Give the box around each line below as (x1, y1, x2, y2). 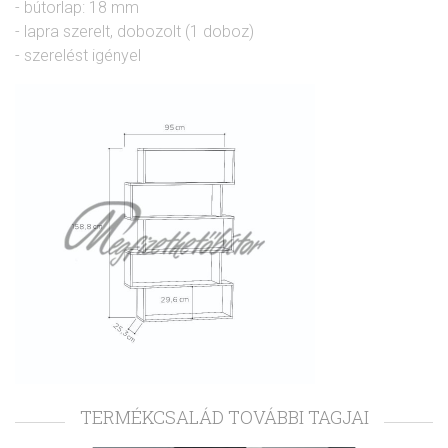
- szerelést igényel (15, 45, 141, 65)
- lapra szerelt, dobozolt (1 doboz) (15, 21, 254, 41)
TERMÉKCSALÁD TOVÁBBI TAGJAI (79, 404, 369, 429)
